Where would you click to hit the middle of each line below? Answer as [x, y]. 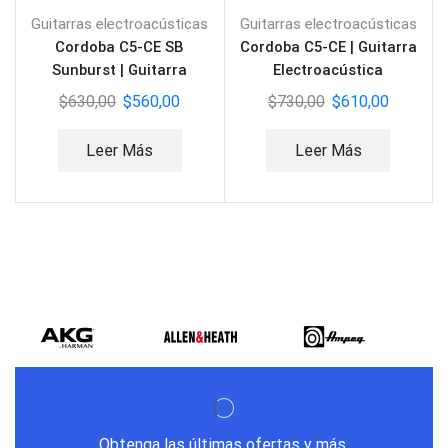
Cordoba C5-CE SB [120, 47]
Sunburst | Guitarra [120, 70]
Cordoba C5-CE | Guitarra [328, 47]
